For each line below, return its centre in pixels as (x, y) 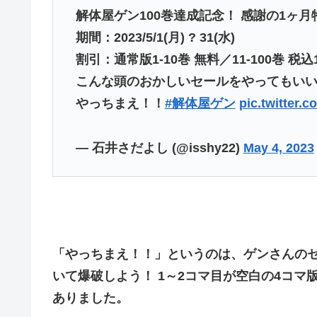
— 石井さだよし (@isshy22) (159, 148)
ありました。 (91, 298)
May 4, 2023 (278, 148)
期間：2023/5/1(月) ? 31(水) (155, 37)
